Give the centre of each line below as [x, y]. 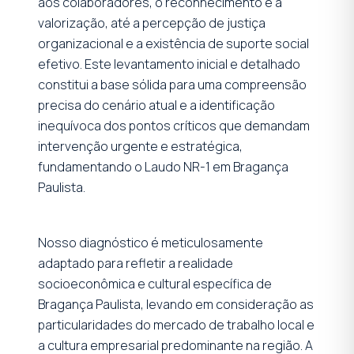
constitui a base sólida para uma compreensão [172, 84]
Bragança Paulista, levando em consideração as [176, 304]
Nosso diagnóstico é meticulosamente [151, 242]
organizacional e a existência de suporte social [173, 43]
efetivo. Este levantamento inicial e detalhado [169, 64]
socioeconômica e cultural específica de [155, 283]
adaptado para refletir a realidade [136, 263]
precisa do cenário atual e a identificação [156, 105]
